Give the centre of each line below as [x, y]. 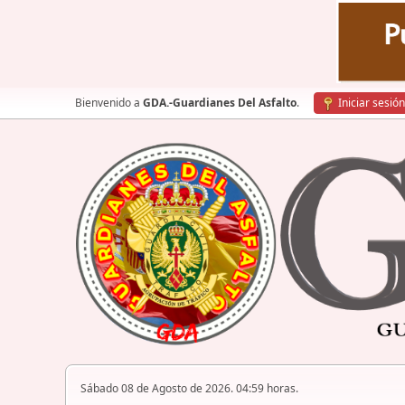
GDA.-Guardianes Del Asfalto [220, 103]
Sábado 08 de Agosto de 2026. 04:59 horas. [189, 389]
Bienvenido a [109, 103]
